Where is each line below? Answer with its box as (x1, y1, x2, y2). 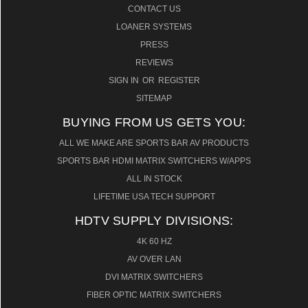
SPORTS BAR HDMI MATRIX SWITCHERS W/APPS (57, 156, 251, 166)
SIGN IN (108, 76, 141, 86)
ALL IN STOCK (126, 174, 182, 184)
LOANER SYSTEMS (116, 22, 192, 32)
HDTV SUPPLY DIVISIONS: (74, 214, 234, 228)
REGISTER (157, 76, 200, 86)
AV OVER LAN (126, 254, 181, 265)
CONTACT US (127, 4, 181, 14)
